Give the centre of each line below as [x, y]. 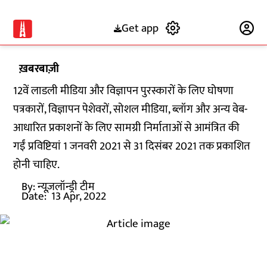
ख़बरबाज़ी [39, 69]
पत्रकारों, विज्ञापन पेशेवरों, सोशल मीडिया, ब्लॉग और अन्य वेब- [131, 109]
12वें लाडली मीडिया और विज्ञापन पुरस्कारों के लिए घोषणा [124, 91]
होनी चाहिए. [37, 165]
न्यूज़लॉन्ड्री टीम [66, 187]
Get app [140, 28]
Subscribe [210, 28]
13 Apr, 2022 [79, 196]
